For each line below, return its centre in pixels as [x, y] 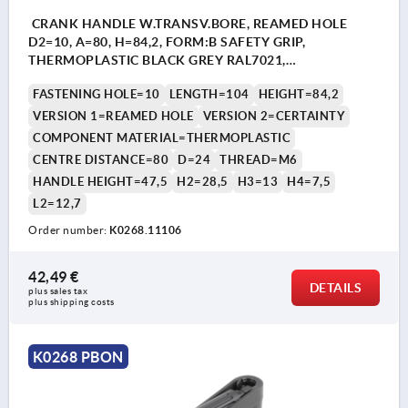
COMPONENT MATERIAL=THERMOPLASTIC [162, 138]
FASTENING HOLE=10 [97, 95]
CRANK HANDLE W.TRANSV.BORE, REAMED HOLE [188, 24]
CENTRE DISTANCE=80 [101, 160]
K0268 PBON [78, 357]
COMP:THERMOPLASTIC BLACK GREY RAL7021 [178, 79]
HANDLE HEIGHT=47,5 [100, 182]
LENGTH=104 [209, 95]
